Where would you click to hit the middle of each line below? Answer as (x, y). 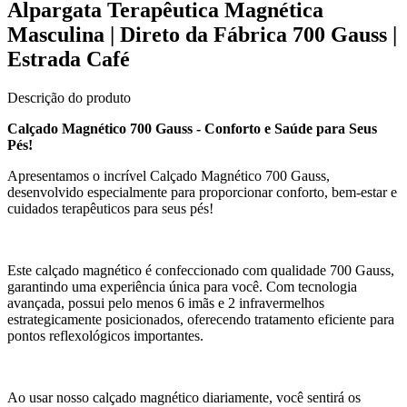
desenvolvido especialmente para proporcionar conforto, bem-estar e (202, 192)
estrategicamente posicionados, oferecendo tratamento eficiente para (201, 319)
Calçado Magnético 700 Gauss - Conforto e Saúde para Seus (192, 128)
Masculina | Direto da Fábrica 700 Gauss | (202, 34)
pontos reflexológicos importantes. (105, 335)
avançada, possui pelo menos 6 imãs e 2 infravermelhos (166, 303)
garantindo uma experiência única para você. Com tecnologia (182, 286)
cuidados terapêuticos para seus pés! (110, 208)
